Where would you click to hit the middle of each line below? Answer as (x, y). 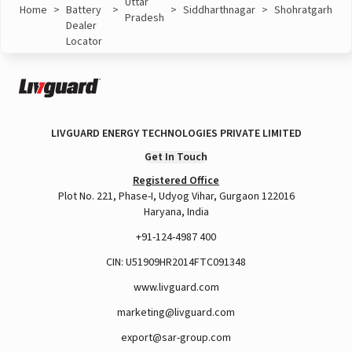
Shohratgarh (303, 10)
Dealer (81, 26)
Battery (84, 10)
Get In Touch (176, 157)
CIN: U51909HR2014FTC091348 (176, 262)
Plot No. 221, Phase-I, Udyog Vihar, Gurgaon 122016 (176, 196)
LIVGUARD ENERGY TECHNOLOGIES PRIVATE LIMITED (176, 134)
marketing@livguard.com (176, 313)
